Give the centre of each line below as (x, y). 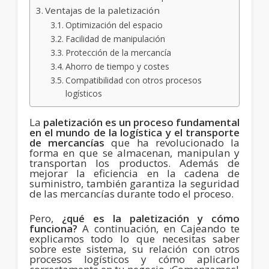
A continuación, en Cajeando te (159, 228)
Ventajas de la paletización (102, 10)
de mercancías (67, 142)
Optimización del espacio (114, 25)
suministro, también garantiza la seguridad (134, 183)
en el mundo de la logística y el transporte (134, 132)
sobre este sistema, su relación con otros (134, 249)
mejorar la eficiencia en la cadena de (134, 173)
